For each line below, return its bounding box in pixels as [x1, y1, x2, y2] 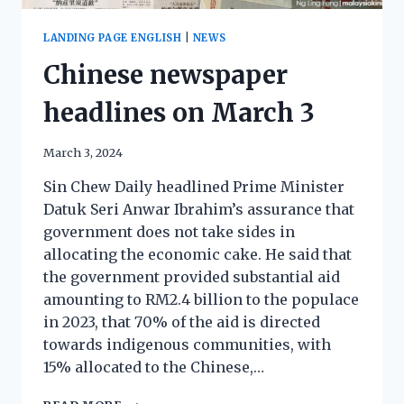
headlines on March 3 [43, 96, 315, 130]
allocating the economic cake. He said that [43, 245, 352, 264]
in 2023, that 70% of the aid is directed [43, 313, 320, 332]
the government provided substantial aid [43, 268, 340, 287]
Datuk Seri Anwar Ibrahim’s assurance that [43, 200, 354, 219]
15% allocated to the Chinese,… [43, 358, 264, 377]
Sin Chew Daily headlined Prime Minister [43, 178, 344, 197]
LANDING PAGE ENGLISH [43, 32, 182, 45]
